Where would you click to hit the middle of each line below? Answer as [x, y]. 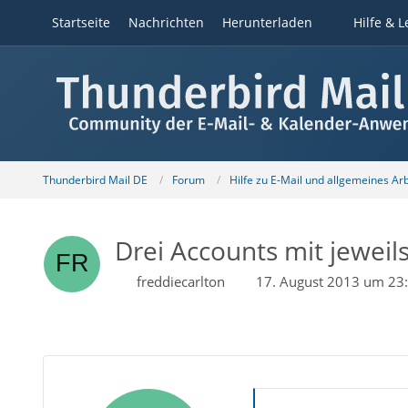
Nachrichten [166, 22]
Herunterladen [267, 22]
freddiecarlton [180, 281]
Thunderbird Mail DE [95, 179]
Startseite [81, 22]
